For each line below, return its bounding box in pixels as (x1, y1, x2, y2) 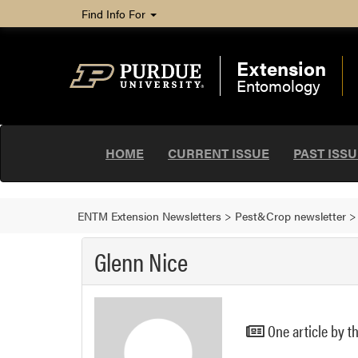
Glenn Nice (94, 243, 188, 279)
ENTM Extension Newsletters (78, 208, 221, 224)
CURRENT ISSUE (168, 144, 269, 162)
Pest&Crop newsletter (235, 208, 346, 224)
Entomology (236, 74, 320, 97)
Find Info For (82, 6, 149, 22)
